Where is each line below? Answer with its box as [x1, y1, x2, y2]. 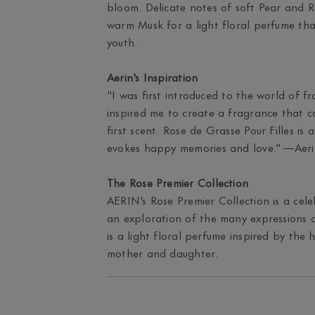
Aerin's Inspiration [107, 67, 198, 85]
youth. [107, 32, 138, 50]
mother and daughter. [107, 243, 219, 261]
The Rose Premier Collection [107, 173, 249, 191]
